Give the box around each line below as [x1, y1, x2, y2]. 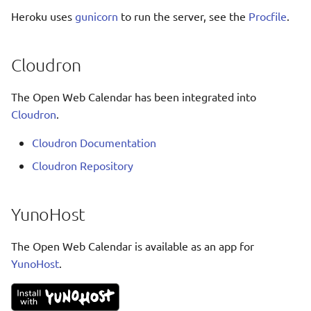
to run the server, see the [118, 9, 249, 23]
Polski [245, 146, 274, 160]
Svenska [245, 246, 285, 260]
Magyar [245, 71, 282, 85]
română [245, 196, 283, 210]
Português [245, 171, 296, 185]
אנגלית [245, 46, 277, 60]
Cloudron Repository [32, 158, 133, 172]
